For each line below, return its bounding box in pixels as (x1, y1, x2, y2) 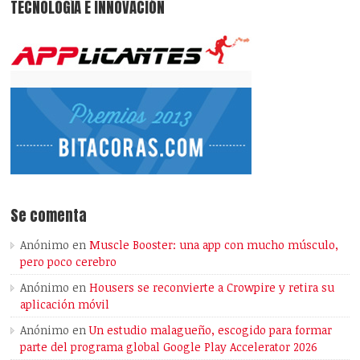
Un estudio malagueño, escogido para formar (89, 322, 333, 338)
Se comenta (10, 204, 88, 227)
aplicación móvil (20, 297, 110, 313)
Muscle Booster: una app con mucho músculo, (89, 237, 339, 253)
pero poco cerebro (20, 254, 117, 270)
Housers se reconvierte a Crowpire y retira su (89, 280, 335, 296)
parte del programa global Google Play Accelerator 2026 (20, 339, 318, 355)
